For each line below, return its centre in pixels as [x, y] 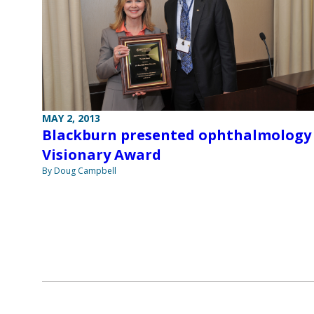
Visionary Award [102, 154]
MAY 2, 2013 [71, 118]
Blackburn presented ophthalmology [177, 135]
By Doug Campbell [79, 170]
